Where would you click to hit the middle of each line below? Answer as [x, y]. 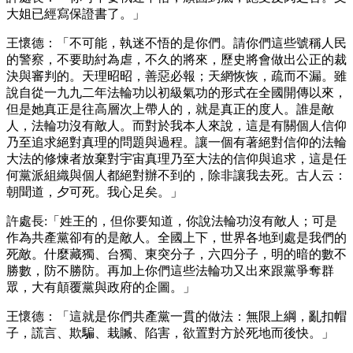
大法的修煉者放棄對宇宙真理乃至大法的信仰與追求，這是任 [176, 158]
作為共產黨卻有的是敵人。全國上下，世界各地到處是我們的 [176, 237]
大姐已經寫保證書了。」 [76, 13]
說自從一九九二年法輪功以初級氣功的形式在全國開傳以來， [176, 92]
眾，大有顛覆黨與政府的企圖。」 [101, 287]
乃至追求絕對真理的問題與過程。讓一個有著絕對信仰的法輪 [176, 142]
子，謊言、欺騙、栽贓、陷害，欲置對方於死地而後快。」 [170, 333]
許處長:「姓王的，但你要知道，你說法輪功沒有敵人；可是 [172, 221]
